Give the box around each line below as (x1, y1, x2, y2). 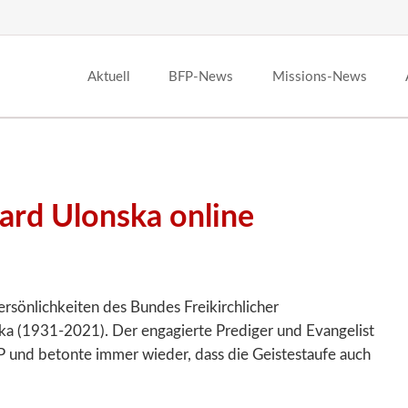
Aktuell (87, 70, 130, 85)
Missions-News (271, 70, 367, 85)
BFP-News (168, 70, 233, 85)
